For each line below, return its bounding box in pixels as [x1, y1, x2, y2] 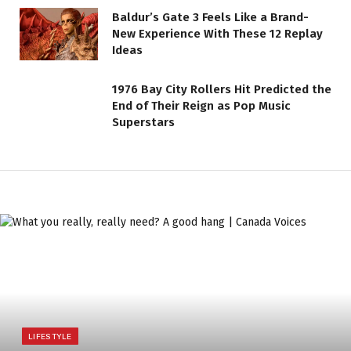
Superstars [112, 114, 175, 129]
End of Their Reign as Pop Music [112, 98, 291, 113]
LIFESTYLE [28, 331, 72, 341]
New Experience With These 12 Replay [112, 27, 323, 42]
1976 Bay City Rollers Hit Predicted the [112, 81, 331, 96]
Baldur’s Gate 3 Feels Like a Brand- [112, 10, 309, 25]
